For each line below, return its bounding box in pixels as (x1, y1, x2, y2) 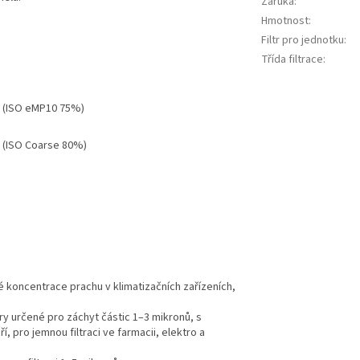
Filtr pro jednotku (261, 31, 344, 48)
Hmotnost (261, 12, 309, 29)
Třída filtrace (261, 51, 323, 67)
